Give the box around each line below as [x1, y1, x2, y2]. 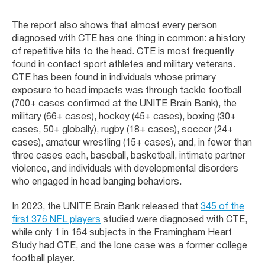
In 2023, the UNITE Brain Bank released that [12, 202, 201, 211]
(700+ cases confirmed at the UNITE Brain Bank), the [12, 99, 237, 108]
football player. [12, 254, 75, 263]
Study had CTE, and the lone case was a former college [12, 241, 247, 250]
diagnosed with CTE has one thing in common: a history [12, 34, 245, 43]
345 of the [201, 202, 244, 211]
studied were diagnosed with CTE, [101, 215, 247, 224]
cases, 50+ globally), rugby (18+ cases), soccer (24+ [12, 125, 233, 134]
